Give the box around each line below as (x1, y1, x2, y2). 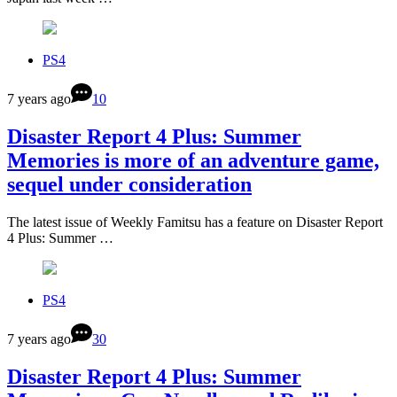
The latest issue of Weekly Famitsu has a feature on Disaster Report (7, 214, 383, 230)
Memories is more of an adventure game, (7, 149, 379, 173)
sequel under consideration (7, 173, 252, 197)
